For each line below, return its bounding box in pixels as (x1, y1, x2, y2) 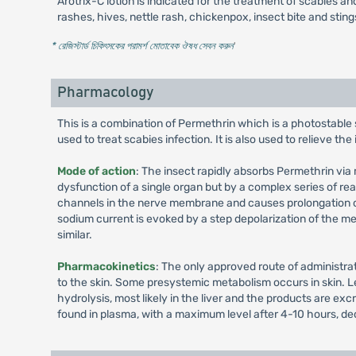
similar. (56, 228, 92, 242)
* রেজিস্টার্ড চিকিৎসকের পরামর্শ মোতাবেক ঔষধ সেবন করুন (50, 40, 234, 52)
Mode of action (56, 164, 136, 178)
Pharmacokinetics (56, 260, 156, 273)
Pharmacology (56, 85, 153, 100)
